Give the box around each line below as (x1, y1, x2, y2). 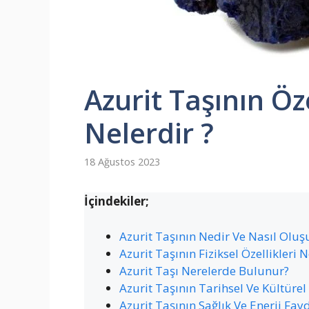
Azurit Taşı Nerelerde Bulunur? (119, 262, 289, 279)
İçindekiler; (84, 193, 149, 210)
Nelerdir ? (84, 114, 214, 152)
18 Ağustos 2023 (84, 155, 160, 169)
